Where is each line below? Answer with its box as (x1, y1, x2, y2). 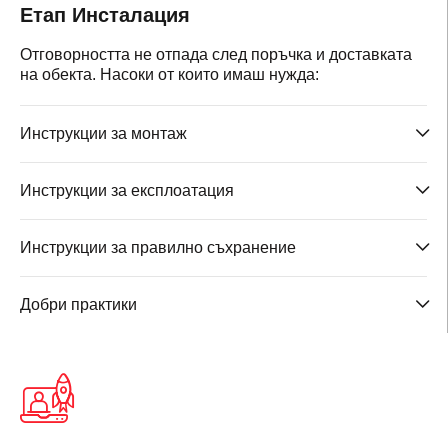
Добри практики (20, 296, 137, 313)
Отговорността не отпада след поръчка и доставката (20, 46, 412, 63)
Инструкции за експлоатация (20, 182, 234, 199)
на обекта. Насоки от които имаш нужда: (20, 66, 319, 83)
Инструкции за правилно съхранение (20, 239, 296, 256)
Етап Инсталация (20, 4, 190, 26)
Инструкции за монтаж (20, 125, 187, 142)
